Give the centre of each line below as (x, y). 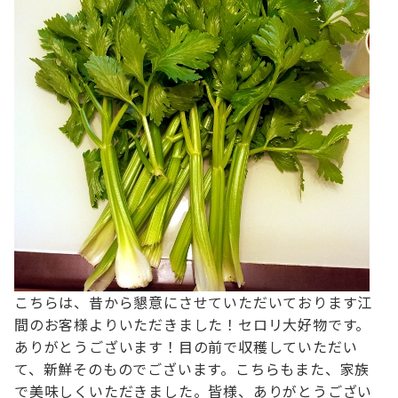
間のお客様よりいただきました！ (127, 324)
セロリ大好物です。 (305, 324)
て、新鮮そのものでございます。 (125, 369)
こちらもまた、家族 (303, 369)
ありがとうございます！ (96, 346)
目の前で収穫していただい (268, 346)
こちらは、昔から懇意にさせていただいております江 (194, 302)
